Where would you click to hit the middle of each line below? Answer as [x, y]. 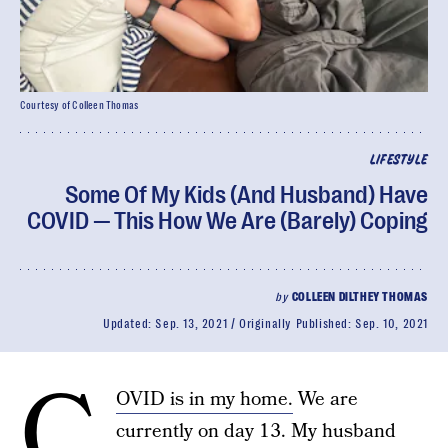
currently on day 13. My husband [256, 431]
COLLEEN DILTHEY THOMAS [359, 297]
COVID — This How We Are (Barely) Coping [227, 221]
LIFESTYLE [398, 160]
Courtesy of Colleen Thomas [79, 105]
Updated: [129, 324]
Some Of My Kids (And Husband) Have [246, 195]
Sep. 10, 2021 [391, 324]
